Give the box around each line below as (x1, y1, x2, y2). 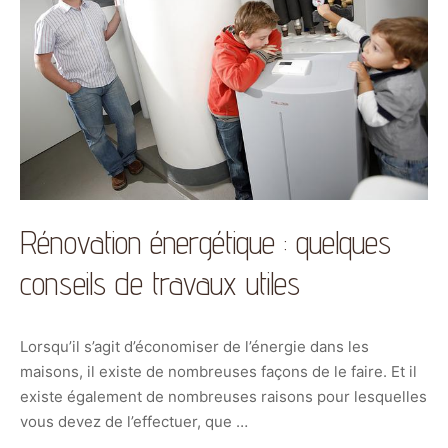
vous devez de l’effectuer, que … (20, 412, 248, 432)
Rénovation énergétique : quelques (20, 223, 391, 262)
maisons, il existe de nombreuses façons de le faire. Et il (20, 362, 417, 382)
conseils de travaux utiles (20, 264, 300, 303)
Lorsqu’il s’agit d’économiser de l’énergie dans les (20, 337, 369, 357)
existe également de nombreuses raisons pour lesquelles (20, 387, 427, 407)
